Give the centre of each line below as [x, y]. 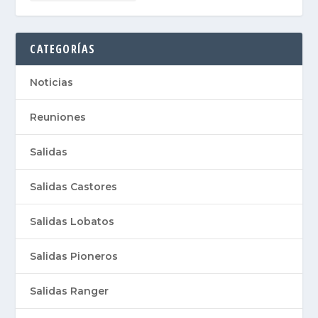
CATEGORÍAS [63, 49]
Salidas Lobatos [72, 222]
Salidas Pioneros [74, 257]
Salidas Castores [74, 187]
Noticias [52, 83]
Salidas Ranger [70, 291]
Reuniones [58, 117]
